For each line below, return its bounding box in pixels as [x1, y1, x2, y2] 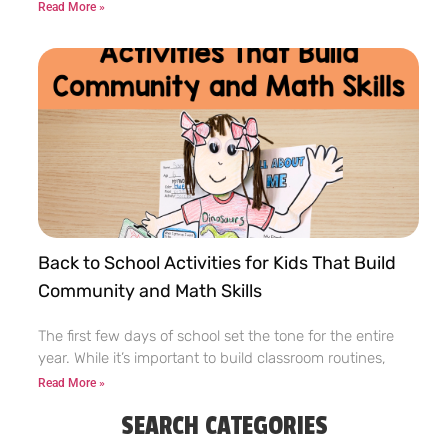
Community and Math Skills [38, 280, 262, 303]
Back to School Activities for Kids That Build [38, 252, 396, 275]
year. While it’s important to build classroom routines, [38, 349, 386, 368]
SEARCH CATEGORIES [120, 411, 328, 442]
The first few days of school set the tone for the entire [38, 327, 394, 346]
